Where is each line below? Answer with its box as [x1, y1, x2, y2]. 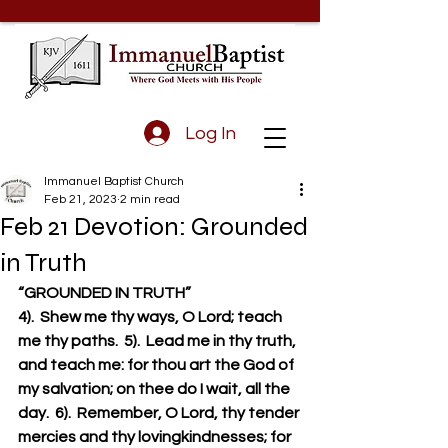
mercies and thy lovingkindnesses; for [18, 429, 294, 445]
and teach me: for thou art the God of [18, 357, 297, 373]
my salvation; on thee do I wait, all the [18, 381, 293, 397]
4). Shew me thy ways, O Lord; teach [18, 309, 285, 325]
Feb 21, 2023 [44, 193, 117, 206]
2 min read [120, 193, 180, 206]
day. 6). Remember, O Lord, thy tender [18, 405, 302, 421]
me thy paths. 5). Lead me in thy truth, [18, 333, 299, 349]
